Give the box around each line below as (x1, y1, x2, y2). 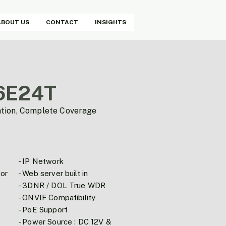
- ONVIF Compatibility (18, 193, 96, 202)
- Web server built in (18, 169, 88, 178)
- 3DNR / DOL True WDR (18, 181, 106, 190)
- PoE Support (18, 205, 68, 214)
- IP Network (18, 157, 64, 165)
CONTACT (46, 19, 78, 26)
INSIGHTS (95, 19, 126, 26)
